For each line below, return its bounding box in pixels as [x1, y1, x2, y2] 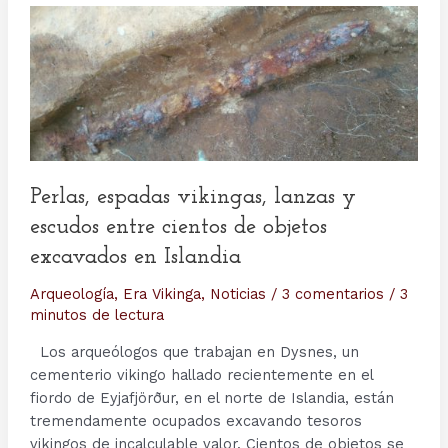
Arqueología [29, 285, 114, 304]
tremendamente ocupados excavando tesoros [29, 412, 362, 431]
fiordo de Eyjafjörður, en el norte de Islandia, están [29, 389, 394, 408]
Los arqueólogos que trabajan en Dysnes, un [29, 343, 359, 362]
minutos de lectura [29, 306, 164, 325]
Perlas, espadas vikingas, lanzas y [29, 186, 356, 210]
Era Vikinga [122, 285, 201, 304]
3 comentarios [281, 285, 384, 304]
